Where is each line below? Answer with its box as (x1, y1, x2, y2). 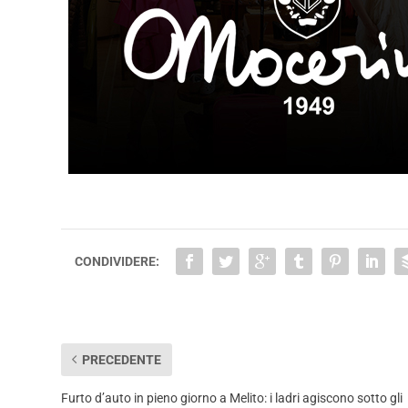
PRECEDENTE (82, 352, 162, 367)
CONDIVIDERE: (75, 253, 160, 269)
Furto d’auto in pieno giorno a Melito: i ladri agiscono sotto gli (61, 390, 403, 405)
